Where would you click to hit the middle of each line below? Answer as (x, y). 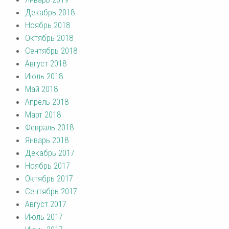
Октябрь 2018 (49, 38)
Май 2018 (41, 89)
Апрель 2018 (47, 101)
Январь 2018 (47, 140)
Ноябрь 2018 (48, 25)
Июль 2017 (44, 216)
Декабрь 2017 (50, 153)
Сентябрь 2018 (51, 50)
